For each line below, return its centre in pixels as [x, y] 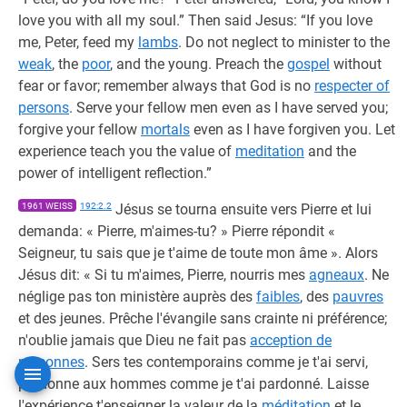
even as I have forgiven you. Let [293, 129]
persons [44, 108]
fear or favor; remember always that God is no [166, 86]
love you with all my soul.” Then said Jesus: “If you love [195, 20]
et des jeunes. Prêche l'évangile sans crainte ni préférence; [203, 318]
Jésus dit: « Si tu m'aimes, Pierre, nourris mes [164, 275]
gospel [308, 64]
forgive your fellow [79, 129]
